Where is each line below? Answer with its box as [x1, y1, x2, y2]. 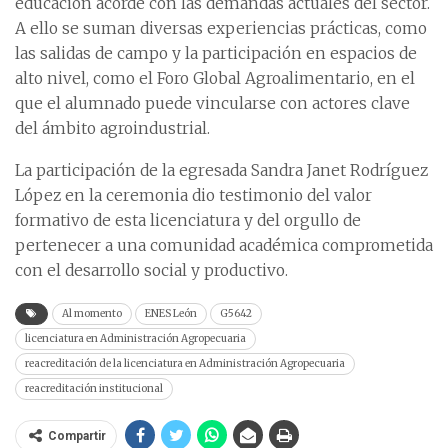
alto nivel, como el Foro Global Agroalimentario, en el [15, 69, 415, 89]
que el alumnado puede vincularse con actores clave [15, 94, 410, 114]
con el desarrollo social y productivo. [15, 261, 288, 281]
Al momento [62, 307, 122, 321]
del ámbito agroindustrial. [15, 119, 210, 139]
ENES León [145, 307, 197, 321]
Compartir [48, 429, 106, 444]
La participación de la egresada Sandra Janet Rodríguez [15, 161, 428, 181]
